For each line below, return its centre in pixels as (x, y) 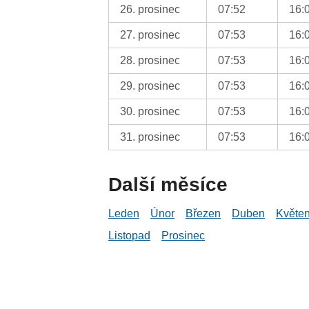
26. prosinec (150, 9)
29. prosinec (150, 86)
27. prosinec (150, 34)
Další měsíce (168, 184)
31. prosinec (150, 137)
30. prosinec (150, 111)
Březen (203, 213)
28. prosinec (150, 60)
